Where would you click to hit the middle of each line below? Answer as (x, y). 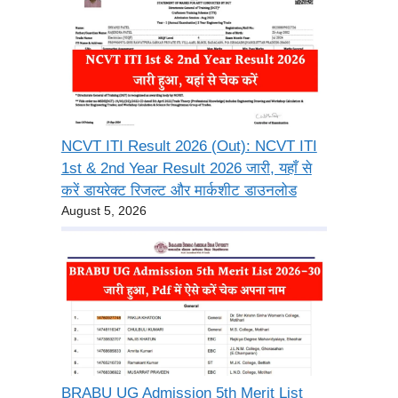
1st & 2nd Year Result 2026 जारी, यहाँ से (186, 168)
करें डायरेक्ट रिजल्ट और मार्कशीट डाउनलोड (179, 190)
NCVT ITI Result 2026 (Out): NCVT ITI (189, 146)
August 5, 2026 (103, 210)
